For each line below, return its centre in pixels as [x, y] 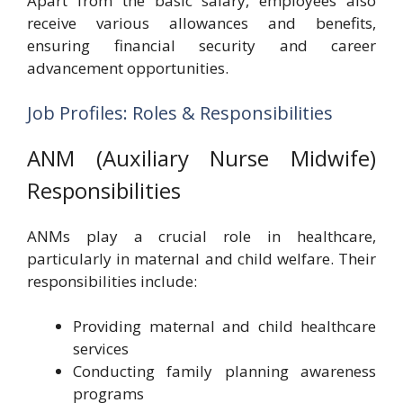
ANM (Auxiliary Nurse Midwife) [201, 157]
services [101, 349]
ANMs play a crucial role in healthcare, [201, 236]
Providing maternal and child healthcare [224, 326]
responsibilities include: [112, 281]
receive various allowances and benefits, [201, 23]
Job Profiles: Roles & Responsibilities [180, 112]
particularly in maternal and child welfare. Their [201, 258]
